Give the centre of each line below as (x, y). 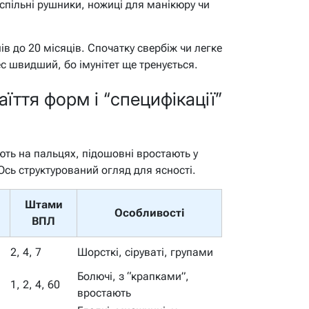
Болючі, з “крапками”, (133, 277)
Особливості (149, 213)
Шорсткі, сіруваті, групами (145, 252)
